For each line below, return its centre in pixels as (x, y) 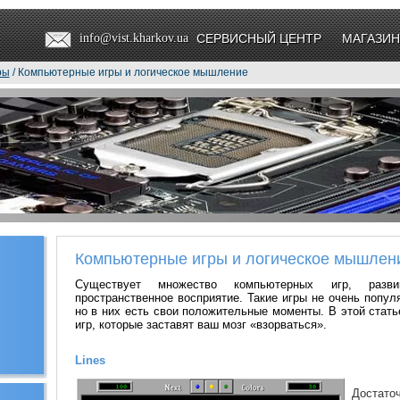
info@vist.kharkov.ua (133, 38)
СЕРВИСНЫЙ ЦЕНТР (258, 38)
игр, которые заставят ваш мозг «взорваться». (200, 325)
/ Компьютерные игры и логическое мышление (129, 72)
